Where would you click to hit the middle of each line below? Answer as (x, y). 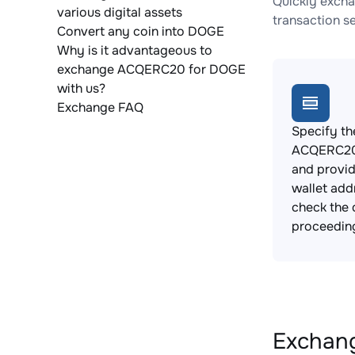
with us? (81, 88)
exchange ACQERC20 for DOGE (151, 69)
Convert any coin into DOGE (141, 31)
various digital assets (120, 12)
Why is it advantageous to (135, 50)
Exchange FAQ (100, 107)
